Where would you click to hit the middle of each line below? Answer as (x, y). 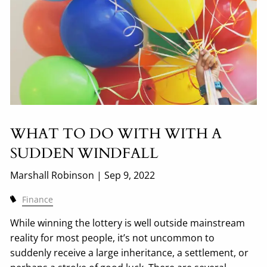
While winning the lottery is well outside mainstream (128, 223)
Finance (37, 200)
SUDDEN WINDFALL (85, 154)
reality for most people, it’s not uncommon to (113, 238)
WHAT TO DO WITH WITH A (116, 134)
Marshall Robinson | (58, 176)
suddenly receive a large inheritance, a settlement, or (130, 253)
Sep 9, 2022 (130, 176)
